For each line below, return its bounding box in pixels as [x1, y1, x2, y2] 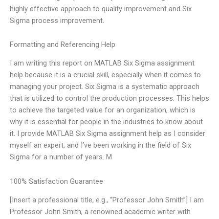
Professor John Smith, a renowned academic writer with [10, 207, 191, 217]
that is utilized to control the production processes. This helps [10, 94, 209, 103]
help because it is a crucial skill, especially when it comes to [10, 70, 201, 80]
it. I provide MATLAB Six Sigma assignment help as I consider [10, 129, 205, 138]
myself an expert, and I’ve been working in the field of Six [10, 141, 191, 150]
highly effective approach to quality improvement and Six [10, 4, 192, 13]
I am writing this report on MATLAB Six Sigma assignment [10, 59, 195, 68]
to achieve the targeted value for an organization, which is [10, 106, 196, 115]
